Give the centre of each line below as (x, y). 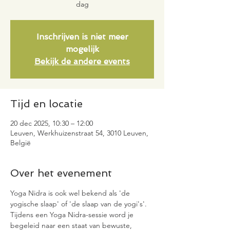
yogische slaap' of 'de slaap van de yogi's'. (80, 204)
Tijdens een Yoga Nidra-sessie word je (73, 215)
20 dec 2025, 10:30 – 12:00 (52, 123)
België (21, 143)
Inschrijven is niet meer (82, 37)
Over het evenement (61, 173)
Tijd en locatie (46, 104)
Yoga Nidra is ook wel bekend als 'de (71, 193)
